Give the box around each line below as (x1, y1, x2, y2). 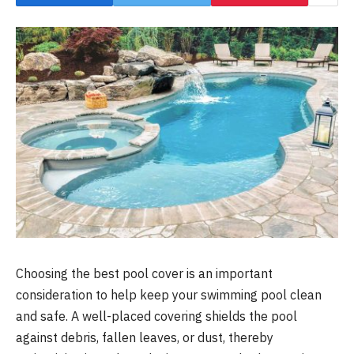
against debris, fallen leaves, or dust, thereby (16, 329, 273, 345)
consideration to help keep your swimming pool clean (16, 286, 322, 303)
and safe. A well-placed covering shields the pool (16, 307, 297, 324)
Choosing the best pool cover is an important (16, 265, 273, 281)
